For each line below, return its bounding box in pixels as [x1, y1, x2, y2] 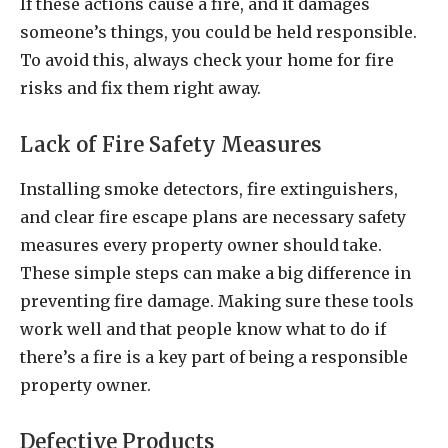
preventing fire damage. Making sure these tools [20, 291, 414, 312]
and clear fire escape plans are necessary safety [20, 207, 406, 228]
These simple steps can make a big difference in [20, 263, 411, 284]
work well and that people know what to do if [20, 319, 386, 340]
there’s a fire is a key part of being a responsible [20, 347, 408, 368]
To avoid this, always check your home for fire [20, 50, 394, 71]
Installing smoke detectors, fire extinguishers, [20, 179, 398, 200]
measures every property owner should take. [20, 235, 382, 256]
